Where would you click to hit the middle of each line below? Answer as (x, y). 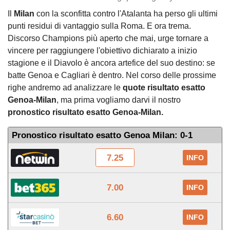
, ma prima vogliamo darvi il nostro (119, 100)
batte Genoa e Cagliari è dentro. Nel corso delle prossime (112, 75)
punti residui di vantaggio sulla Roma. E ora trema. (99, 26)
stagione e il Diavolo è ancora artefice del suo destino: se (111, 63)
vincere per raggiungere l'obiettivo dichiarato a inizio (102, 51)
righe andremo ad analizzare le (65, 88)
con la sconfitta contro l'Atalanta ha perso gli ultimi (126, 14)
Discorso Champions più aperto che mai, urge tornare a (108, 39)
